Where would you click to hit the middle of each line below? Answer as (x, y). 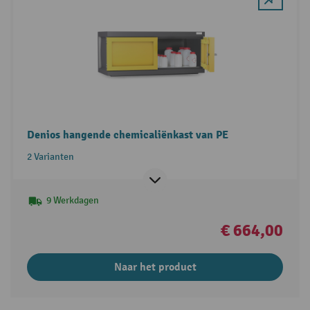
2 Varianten (50, 157)
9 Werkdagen (72, 201)
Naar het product (155, 267)
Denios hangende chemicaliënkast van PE (127, 135)
